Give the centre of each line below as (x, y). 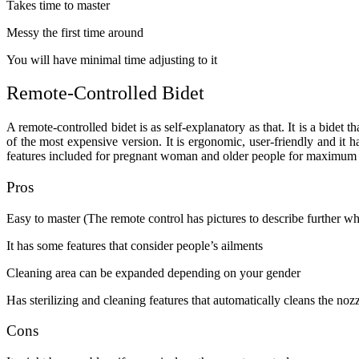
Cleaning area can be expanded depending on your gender (153, 272)
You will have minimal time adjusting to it (112, 59)
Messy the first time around (75, 32)
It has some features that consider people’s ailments (135, 245)
